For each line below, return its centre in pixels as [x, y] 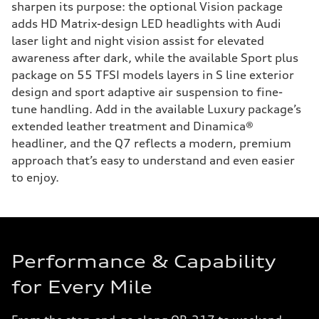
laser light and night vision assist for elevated [138, 41]
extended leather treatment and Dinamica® [132, 126]
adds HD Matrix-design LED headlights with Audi [146, 23]
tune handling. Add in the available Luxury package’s [156, 109]
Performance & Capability [143, 261]
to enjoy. [35, 177]
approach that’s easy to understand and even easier [153, 160]
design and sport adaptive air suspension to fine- [147, 92]
